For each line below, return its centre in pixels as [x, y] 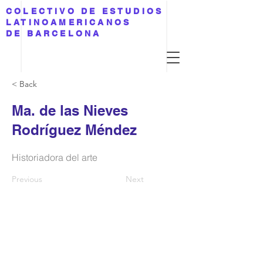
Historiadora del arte [55, 157]
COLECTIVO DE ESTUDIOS [85, 11]
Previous [27, 179]
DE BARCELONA [54, 33]
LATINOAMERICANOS [69, 22]
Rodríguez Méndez [74, 130]
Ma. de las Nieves [70, 110]
